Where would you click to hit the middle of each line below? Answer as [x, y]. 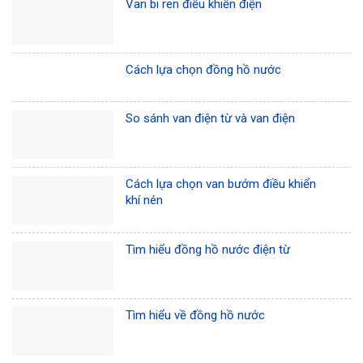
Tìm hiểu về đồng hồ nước [196, 316]
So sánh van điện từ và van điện [211, 119]
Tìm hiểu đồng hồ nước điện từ [208, 250]
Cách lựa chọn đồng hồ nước [204, 69]
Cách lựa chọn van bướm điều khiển [221, 184]
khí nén [145, 201]
